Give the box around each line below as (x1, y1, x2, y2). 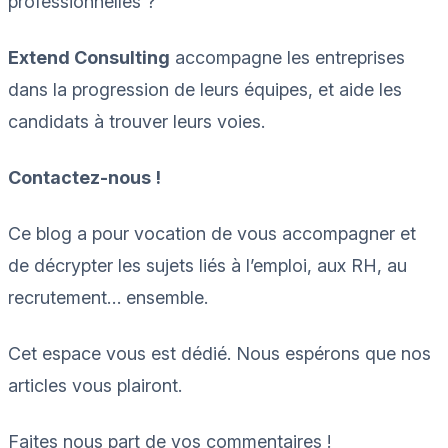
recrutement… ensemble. (8, 286, 208, 308)
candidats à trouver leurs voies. (8, 110, 265, 132)
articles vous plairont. (8, 374, 182, 396)
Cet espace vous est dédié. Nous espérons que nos (8, 342, 431, 364)
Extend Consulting (8, 46, 170, 68)
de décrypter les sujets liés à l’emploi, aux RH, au (8, 254, 407, 276)
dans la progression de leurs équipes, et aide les (8, 78, 402, 100)
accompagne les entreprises (170, 46, 405, 68)
